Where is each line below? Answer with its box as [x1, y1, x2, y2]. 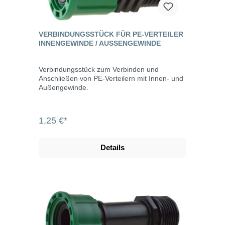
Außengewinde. [39, 83, 88, 91]
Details [100, 143, 125, 152]
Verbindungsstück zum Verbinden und [39, 65, 159, 73]
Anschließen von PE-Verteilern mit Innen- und [39, 74, 183, 82]
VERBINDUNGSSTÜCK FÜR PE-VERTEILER [39, 30, 183, 38]
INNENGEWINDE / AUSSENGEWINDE [39, 39, 161, 47]
